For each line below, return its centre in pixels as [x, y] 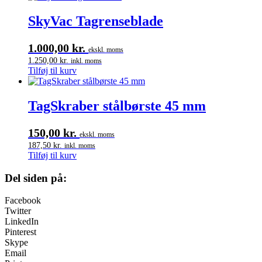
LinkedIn [22, 222]
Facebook [23, 201]
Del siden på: [36, 178]
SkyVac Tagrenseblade [96, 21]
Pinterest [20, 232]
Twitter [18, 211]
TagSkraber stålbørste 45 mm [117, 106]
